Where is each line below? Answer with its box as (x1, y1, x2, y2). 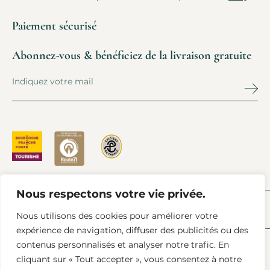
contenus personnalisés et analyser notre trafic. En (16, 239, 229, 250)
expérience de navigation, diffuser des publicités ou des (16, 225, 248, 236)
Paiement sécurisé (12, 19, 96, 34)
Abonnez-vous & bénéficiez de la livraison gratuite (12, 48, 251, 63)
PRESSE (12, 204, 44, 215)
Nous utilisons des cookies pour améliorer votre (16, 210, 218, 221)
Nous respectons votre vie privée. (16, 187, 206, 201)
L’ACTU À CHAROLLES (51, 204, 140, 215)
